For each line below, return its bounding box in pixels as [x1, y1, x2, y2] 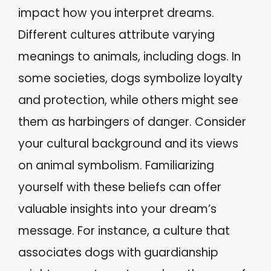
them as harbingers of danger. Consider [18, 114, 246, 130]
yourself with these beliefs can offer [18, 179, 221, 195]
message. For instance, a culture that [18, 223, 230, 239]
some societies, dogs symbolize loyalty [18, 70, 243, 87]
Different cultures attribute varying [18, 27, 215, 43]
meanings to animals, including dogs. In [18, 48, 241, 65]
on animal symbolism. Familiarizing [18, 157, 214, 174]
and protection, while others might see [18, 92, 238, 108]
